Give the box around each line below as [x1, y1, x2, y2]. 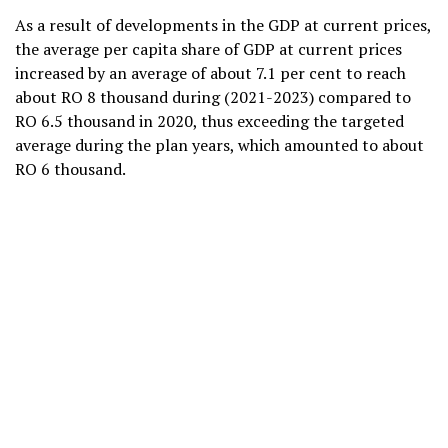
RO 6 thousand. [15, 158, 126, 181]
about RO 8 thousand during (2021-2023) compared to [15, 86, 411, 109]
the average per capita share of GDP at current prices [15, 38, 402, 61]
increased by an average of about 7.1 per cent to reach [15, 62, 406, 85]
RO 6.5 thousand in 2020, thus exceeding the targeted [15, 110, 404, 133]
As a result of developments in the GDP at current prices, [15, 14, 431, 37]
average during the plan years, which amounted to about [15, 134, 424, 157]
